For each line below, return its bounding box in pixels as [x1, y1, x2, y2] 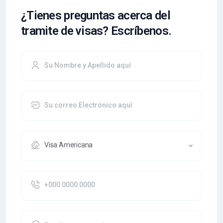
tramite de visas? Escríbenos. [21, 23, 172, 38]
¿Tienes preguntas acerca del [21, 8, 170, 22]
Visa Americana [44, 140, 93, 149]
